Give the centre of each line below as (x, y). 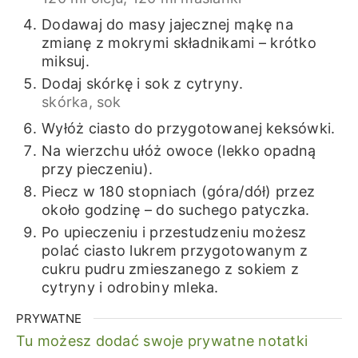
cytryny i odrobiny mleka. (130, 287)
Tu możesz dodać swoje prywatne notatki (162, 341)
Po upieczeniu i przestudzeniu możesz (174, 232)
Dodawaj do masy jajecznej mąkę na (167, 24)
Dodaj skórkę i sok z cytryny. (142, 83)
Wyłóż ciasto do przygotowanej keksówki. (188, 128)
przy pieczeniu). (97, 169)
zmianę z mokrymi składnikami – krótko (179, 42)
